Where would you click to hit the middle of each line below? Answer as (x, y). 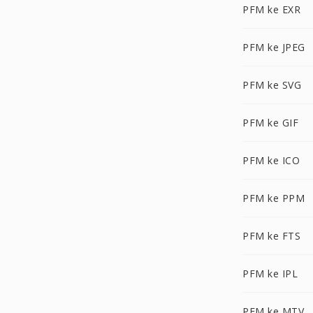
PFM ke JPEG (274, 47)
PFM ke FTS (271, 236)
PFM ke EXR (271, 9)
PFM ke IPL (270, 274)
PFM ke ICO (271, 160)
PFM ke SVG (272, 85)
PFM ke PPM (274, 198)
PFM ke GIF (270, 123)
